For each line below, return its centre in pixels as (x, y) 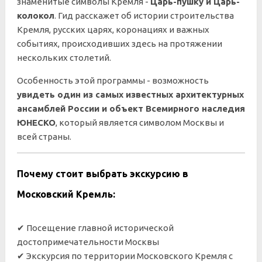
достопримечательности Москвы (88, 242)
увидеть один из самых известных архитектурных (130, 94)
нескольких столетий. (64, 58)
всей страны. (44, 137)
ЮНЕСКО (36, 123)
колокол (36, 15)
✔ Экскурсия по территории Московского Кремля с (125, 256)
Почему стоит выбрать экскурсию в (103, 174)
